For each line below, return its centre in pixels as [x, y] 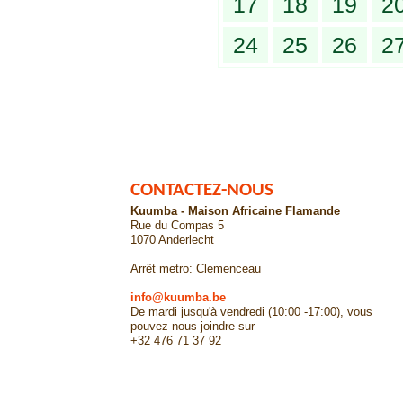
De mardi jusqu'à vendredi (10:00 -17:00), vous [251, 311]
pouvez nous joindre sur [193, 326]
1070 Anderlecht [172, 239]
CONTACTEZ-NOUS [202, 190]
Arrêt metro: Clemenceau [196, 268]
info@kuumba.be [178, 297]
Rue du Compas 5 [177, 225]
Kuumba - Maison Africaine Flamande [235, 210]
